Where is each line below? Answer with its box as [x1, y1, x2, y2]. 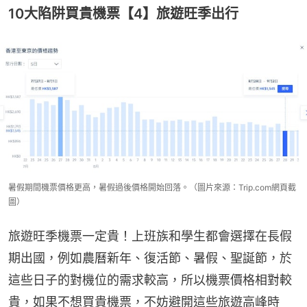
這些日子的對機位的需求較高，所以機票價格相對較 [8, 273, 292, 288]
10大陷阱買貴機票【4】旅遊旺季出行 [8, 5, 238, 23]
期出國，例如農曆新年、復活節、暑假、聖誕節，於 [8, 251, 292, 266]
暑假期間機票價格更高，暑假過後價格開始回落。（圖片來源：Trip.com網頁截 [8, 182, 296, 193]
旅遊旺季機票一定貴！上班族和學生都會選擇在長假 [8, 229, 292, 244]
